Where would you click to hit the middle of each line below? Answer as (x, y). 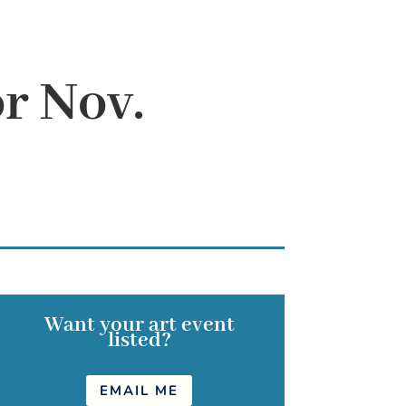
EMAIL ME (140, 390)
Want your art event (139, 325)
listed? (139, 341)
